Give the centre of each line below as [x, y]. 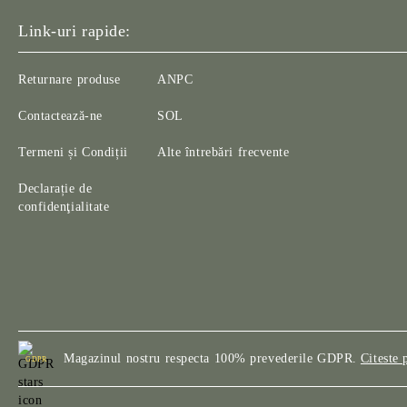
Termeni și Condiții [73, 152]
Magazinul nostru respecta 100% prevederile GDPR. [210, 358]
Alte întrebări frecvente [223, 152]
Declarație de [55, 189]
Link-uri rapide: [74, 31]
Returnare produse [69, 79]
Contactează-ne [60, 116]
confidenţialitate [64, 207]
